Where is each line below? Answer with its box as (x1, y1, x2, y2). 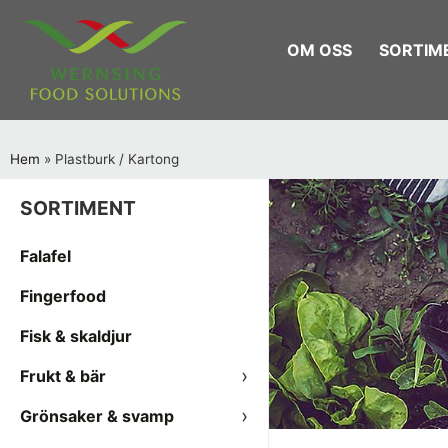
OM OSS (287, 40, 353, 60)
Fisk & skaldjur (20, 326, 132, 346)
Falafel (20, 246, 71, 266)
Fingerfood (20, 286, 106, 306)
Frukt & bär (20, 366, 106, 386)
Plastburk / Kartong (55, 151, 179, 167)
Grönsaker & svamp (20, 406, 174, 426)
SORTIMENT (20, 196, 136, 220)
